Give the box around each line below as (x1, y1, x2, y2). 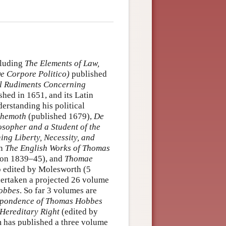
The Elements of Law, (25, 58, 99, 68)
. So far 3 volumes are (20, 185, 97, 195)
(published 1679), (26, 111, 94, 121)
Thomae (65, 153, 93, 163)
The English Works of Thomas (5, 143, 110, 153)
